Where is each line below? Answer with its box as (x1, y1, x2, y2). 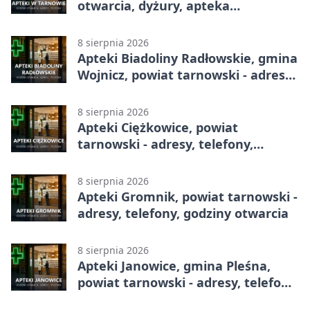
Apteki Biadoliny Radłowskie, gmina (77, 49, 298, 66)
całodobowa (77, 13, 151, 30)
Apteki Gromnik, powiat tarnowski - (77, 188, 298, 205)
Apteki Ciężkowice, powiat (77, 118, 238, 136)
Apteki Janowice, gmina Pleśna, (77, 257, 271, 274)
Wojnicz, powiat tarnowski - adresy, (77, 66, 295, 83)
